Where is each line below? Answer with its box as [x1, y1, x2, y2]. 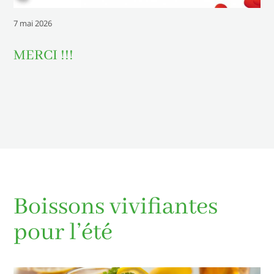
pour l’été [13, 218, 113, 248]
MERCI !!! [13, 46, 74, 65]
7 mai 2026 [13, 18, 53, 29]
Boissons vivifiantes [13, 192, 218, 223]
